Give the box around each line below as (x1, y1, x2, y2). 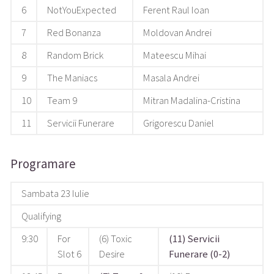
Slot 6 (57, 248, 82, 261)
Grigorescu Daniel (143, 117, 215, 130)
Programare (10, 155, 76, 172)
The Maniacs (47, 72, 98, 85)
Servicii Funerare (47, 117, 115, 130)
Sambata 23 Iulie (21, 187, 90, 201)
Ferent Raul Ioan (143, 4, 210, 17)
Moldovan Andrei (143, 26, 212, 40)
